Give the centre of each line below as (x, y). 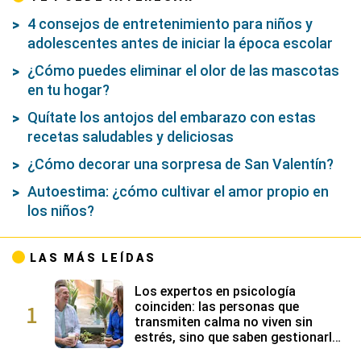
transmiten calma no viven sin (224, 322)
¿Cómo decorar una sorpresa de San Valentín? (180, 164)
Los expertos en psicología (216, 291)
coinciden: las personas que (217, 306)
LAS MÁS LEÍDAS (93, 258)
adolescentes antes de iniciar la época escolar (180, 43)
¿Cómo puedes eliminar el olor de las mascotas (183, 71)
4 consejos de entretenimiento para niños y (170, 24)
